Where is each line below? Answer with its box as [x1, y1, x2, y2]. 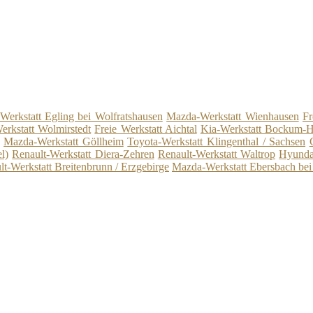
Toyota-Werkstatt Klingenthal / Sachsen [127, 136, 306, 148]
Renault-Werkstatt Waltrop [157, 148, 275, 161]
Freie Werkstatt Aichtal [94, 123, 197, 136]
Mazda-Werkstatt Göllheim [3, 136, 124, 148]
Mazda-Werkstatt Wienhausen [166, 110, 299, 123]
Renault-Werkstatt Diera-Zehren [12, 148, 154, 161]
